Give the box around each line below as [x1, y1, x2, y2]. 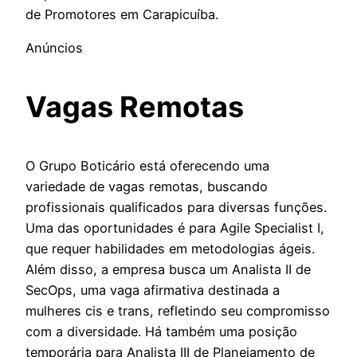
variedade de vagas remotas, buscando [25, 178, 268, 195]
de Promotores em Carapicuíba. [25, 6, 218, 22]
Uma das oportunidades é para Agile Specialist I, [25, 220, 324, 237]
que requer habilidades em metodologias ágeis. [25, 241, 315, 257]
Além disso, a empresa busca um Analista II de [25, 261, 311, 278]
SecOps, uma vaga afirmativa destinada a [25, 282, 280, 299]
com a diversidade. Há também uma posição [25, 324, 297, 340]
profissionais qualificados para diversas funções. [25, 199, 327, 216]
